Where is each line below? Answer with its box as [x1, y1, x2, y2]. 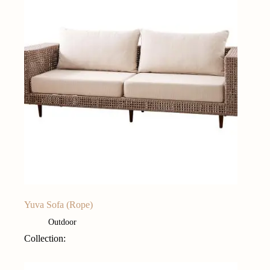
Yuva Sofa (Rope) [24, 199, 93, 210]
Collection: [24, 233, 66, 244]
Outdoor [48, 218, 77, 227]
